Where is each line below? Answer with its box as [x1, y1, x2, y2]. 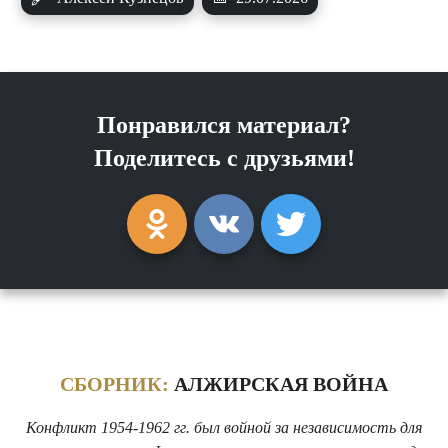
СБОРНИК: [60, 372, 169, 395]
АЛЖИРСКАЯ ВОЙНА [169, 372, 388, 395]
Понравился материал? [97, 111, 351, 138]
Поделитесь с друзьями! [93, 144, 355, 171]
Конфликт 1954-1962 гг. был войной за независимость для [26, 418, 422, 436]
